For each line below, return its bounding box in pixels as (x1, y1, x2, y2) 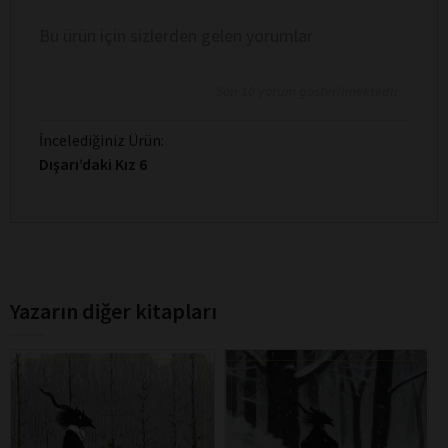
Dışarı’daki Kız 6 (39, 153, 147, 174)
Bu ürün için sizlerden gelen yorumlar (39, 23, 313, 47)
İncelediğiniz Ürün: (39, 129, 164, 150)
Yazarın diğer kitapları (10, 296, 217, 325)
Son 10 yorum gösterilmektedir (216, 81, 399, 100)
